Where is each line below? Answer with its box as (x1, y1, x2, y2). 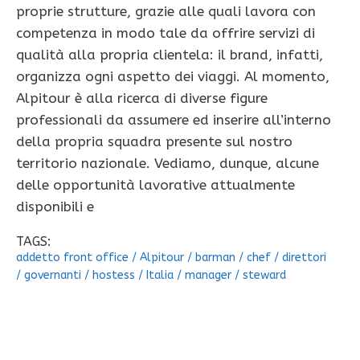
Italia (146, 268, 174, 283)
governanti (24, 268, 81, 283)
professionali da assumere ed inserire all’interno (16, 112, 331, 129)
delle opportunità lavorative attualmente (16, 177, 295, 194)
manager (185, 268, 231, 283)
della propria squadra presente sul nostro (16, 133, 292, 150)
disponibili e (16, 198, 94, 215)
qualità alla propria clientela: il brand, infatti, (16, 47, 323, 63)
